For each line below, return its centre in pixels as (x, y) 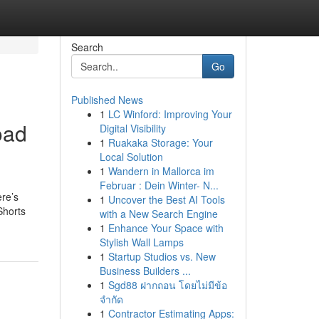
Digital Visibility (132, 128)
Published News (107, 100)
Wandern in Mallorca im (161, 171)
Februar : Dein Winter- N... (159, 185)
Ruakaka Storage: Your (160, 142)
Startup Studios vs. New (162, 256)
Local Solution (131, 157)
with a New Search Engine (158, 214)
